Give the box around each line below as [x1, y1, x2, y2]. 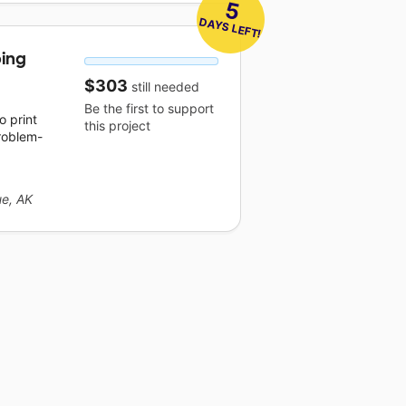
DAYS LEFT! [198, 14, 263, 41]
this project [83, 117, 150, 133]
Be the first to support [83, 100, 214, 116]
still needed [127, 78, 199, 94]
